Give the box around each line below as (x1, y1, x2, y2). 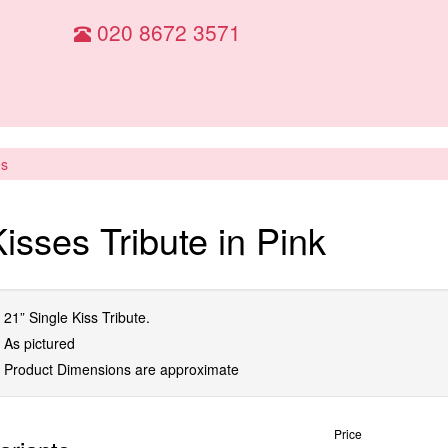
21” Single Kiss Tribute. (4, 306, 150, 327)
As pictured (4, 332, 75, 353)
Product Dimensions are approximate (4, 358, 239, 379)
